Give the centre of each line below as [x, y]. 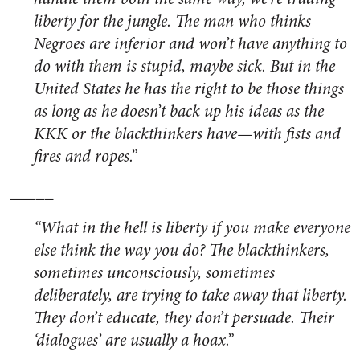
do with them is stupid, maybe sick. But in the [184, 67]
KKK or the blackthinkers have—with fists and [187, 134]
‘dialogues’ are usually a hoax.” [133, 341]
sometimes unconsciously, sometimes [154, 273]
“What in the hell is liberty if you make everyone [192, 228]
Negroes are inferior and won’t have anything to [190, 44]
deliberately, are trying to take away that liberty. [190, 296]
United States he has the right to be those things [189, 89]
